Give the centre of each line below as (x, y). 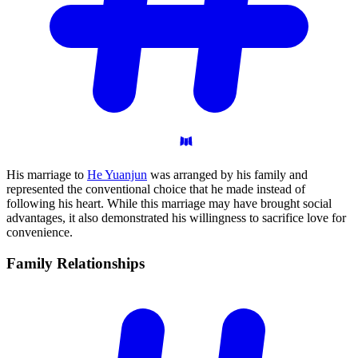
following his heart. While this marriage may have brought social (169, 203)
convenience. (40, 232)
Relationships (101, 263)
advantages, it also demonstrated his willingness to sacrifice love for (176, 217)
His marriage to (47, 174)
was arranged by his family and (227, 174)
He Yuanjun (117, 174)
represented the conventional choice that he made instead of (156, 189)
